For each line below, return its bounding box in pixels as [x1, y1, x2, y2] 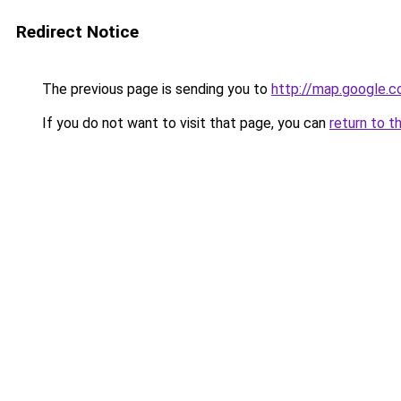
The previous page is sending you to [38, 81, 271, 98]
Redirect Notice [16, 21, 139, 42]
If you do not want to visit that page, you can [38, 115, 329, 132]
